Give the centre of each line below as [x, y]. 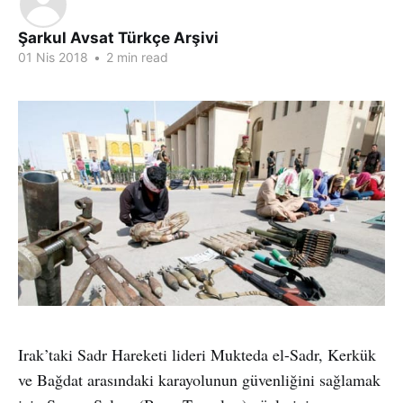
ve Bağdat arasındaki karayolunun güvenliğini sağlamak [199, 379]
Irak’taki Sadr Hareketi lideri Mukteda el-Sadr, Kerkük [197, 354]
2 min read [135, 57]
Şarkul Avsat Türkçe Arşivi [118, 38]
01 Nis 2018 [53, 57]
